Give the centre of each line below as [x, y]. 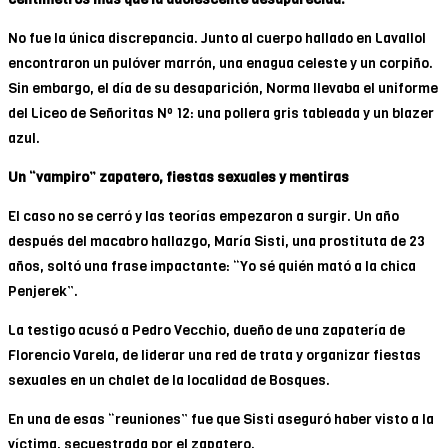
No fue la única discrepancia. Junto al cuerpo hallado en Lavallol [217, 38]
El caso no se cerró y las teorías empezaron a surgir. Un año [203, 216]
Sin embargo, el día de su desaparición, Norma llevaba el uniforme [223, 88]
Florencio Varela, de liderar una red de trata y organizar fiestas [214, 355]
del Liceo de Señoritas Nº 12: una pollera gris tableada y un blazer [221, 113]
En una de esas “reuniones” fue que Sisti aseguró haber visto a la [221, 419]
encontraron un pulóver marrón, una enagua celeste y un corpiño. [220, 63]
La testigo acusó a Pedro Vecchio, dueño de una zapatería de [206, 330]
